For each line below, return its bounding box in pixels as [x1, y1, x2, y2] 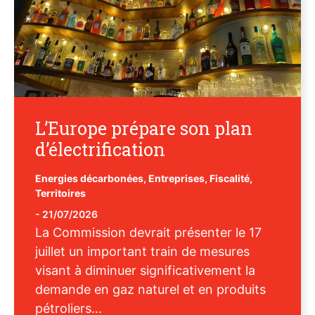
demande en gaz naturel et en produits [35, 282, 266, 297]
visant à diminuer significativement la [35, 263, 255, 278]
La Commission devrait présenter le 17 [35, 225, 262, 240]
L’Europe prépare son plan [35, 117, 252, 140]
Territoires [35, 187, 86, 199]
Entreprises [148, 172, 205, 184]
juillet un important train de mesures [35, 244, 250, 259]
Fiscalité [210, 172, 250, 184]
